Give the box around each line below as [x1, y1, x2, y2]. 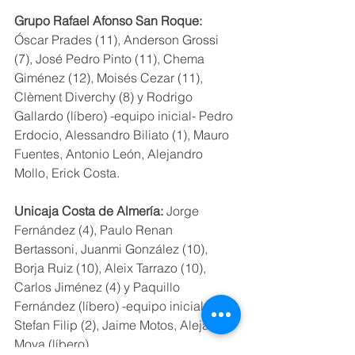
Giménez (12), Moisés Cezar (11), [14, 70, 206, 86]
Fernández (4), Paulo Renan [14, 222, 176, 239]
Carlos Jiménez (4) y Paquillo [14, 279, 183, 296]
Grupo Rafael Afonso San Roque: [14, 13, 205, 29]
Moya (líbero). [14, 336, 92, 353]
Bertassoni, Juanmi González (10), [14, 241, 211, 258]
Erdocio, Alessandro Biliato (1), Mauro [14, 127, 232, 143]
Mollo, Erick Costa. [14, 165, 120, 181]
